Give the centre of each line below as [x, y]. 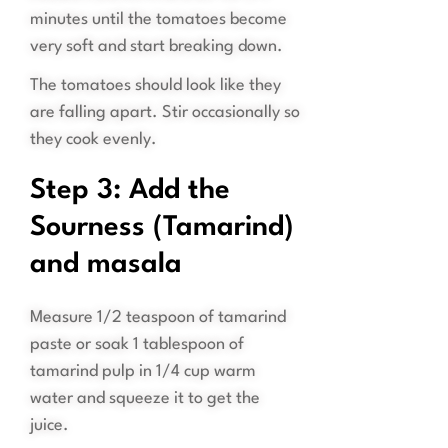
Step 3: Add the [130, 191]
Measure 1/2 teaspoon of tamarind [158, 318]
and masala [106, 265]
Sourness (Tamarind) [162, 228]
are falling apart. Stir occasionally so [165, 113]
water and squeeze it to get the [145, 399]
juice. [49, 426]
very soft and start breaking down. [156, 47]
